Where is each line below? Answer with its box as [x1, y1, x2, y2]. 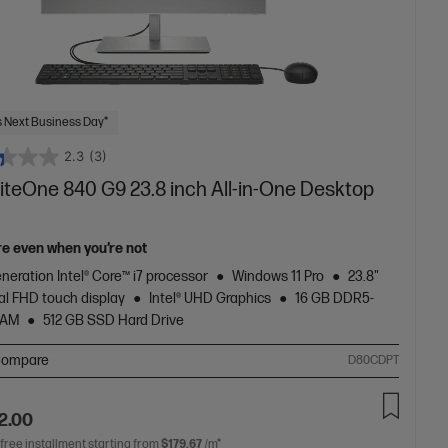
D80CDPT [348, 352, 400, 368]
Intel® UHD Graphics [149, 289, 272, 307]
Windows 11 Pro [232, 267, 325, 285]
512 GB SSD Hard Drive [43, 311, 185, 329]
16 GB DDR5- [295, 289, 375, 307]
